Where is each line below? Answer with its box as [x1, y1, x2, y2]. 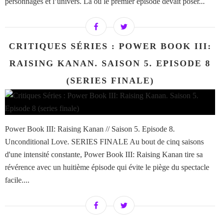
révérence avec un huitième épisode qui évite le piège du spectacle [5, 163, 209, 172]
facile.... [5, 176, 29, 185]
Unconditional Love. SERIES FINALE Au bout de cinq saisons [5, 137, 204, 146]
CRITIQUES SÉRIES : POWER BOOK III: [8, 41, 212, 52]
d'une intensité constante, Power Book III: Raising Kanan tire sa [5, 150, 203, 159]
